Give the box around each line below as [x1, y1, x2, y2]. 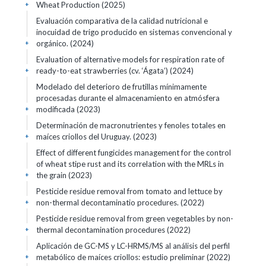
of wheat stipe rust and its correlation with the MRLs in [36, 159, 224, 169]
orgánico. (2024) [36, 39, 94, 48]
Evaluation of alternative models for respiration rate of [36, 55, 224, 64]
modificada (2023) [36, 104, 100, 114]
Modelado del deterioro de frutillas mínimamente [36, 82, 207, 91]
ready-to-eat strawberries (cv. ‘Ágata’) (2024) [36, 66, 194, 75]
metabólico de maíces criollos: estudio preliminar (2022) [36, 252, 230, 262]
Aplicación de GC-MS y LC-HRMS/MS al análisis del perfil [36, 241, 230, 251]
